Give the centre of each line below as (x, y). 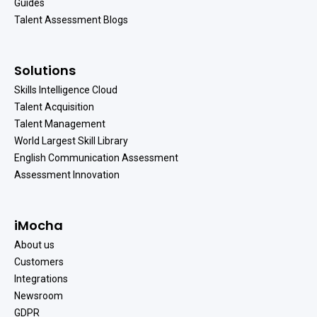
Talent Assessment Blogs (71, 20)
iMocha (39, 226)
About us (34, 245)
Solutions (45, 71)
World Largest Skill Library (71, 141)
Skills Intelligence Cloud (66, 90)
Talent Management (60, 124)
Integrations (41, 279)
